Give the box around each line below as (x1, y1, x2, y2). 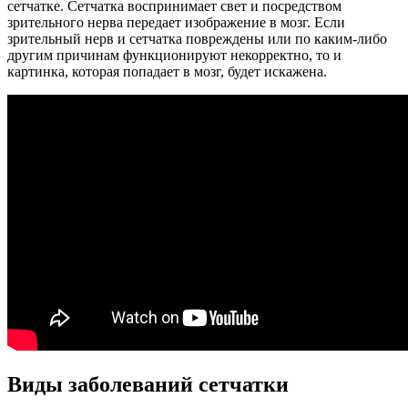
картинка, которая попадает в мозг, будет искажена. (7, 63, 327, 79)
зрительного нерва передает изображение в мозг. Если (7, 14, 345, 30)
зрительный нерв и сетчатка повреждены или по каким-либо (7, 30, 387, 46)
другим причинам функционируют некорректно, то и (7, 46, 342, 63)
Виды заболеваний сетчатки (7, 372, 289, 396)
